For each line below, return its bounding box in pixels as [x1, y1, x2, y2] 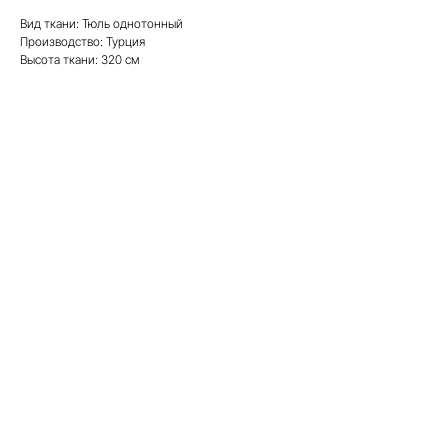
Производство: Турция [20, 34, 145, 49]
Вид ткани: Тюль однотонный [20, 16, 183, 31]
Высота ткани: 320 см [20, 52, 139, 67]
